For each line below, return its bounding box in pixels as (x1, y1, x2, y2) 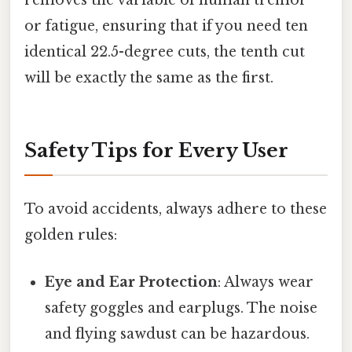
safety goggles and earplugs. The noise (45, 299, 318, 317)
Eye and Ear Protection (45, 273, 218, 291)
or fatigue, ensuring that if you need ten (24, 17, 308, 35)
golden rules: (24, 226, 117, 244)
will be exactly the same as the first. (24, 69, 273, 87)
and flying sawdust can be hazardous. (45, 324, 310, 343)
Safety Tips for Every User (24, 139, 288, 162)
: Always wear (218, 273, 314, 291)
